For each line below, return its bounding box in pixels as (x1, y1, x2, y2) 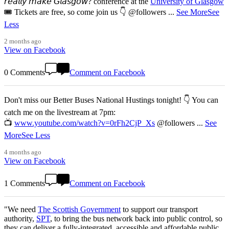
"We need (4, 205, 38, 214)
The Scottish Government (38, 205, 121, 214)
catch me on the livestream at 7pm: (4, 108, 116, 117)
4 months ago (4, 148, 41, 156)
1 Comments (4, 179, 45, 188)
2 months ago (4, 37, 41, 45)
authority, (4, 214, 36, 223)
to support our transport (121, 205, 198, 214)
